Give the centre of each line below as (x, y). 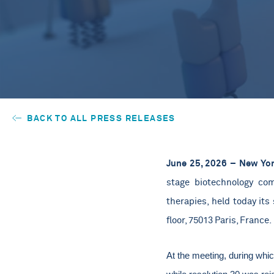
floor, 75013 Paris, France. (219, 220)
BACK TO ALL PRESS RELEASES (100, 118)
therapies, (187, 201)
